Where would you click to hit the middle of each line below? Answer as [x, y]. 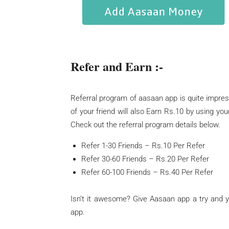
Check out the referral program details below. [145, 125]
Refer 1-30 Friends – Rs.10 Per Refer [143, 146]
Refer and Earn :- [117, 66]
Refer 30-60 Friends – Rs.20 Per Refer [145, 159]
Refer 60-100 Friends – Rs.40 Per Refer [147, 173]
